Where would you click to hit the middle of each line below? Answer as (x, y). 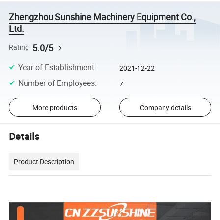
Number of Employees (56, 83)
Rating (19, 47)
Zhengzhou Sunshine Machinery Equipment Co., (103, 17)
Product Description (44, 162)
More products (55, 108)
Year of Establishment (56, 67)
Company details (165, 108)
